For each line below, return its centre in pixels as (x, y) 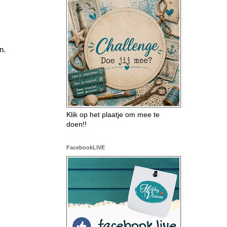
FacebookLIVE (86, 147)
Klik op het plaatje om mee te (113, 114)
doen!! (77, 124)
